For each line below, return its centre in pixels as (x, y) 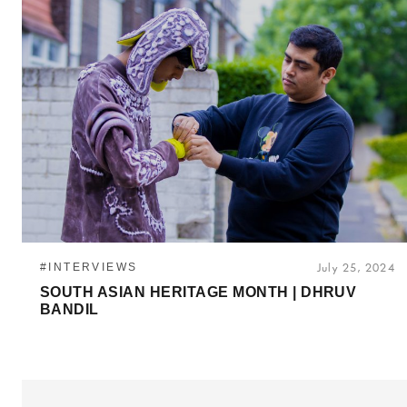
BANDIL (69, 308)
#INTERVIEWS (89, 267)
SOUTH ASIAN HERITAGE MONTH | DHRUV (199, 291)
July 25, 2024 (356, 267)
